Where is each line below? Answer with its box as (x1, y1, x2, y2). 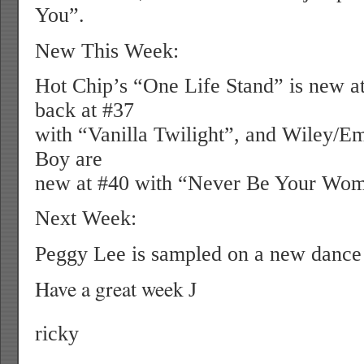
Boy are (35, 146, 102, 171)
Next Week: (35, 206, 136, 231)
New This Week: (35, 38, 179, 63)
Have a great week (35, 274, 188, 302)
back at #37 (35, 97, 134, 122)
